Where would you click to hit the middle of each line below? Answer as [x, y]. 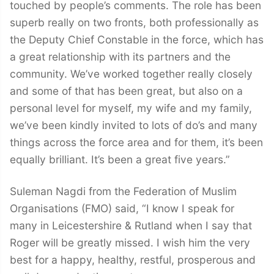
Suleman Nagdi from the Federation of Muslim [123, 191]
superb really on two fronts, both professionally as [134, 23]
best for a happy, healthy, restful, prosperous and [133, 260]
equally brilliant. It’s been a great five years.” [120, 160]
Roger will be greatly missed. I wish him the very [130, 243]
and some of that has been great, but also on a [126, 91]
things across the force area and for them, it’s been [136, 143]
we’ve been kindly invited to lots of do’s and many [134, 125]
